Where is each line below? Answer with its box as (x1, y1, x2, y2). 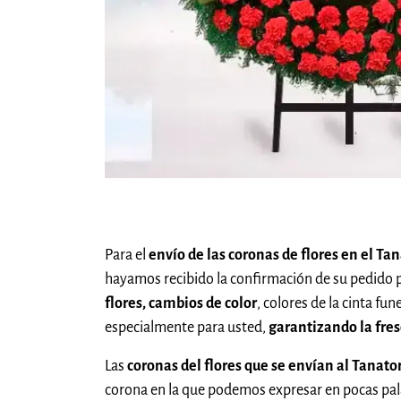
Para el (105, 246, 149, 263)
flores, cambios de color (105, 294, 257, 311)
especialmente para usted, (105, 319, 269, 336)
